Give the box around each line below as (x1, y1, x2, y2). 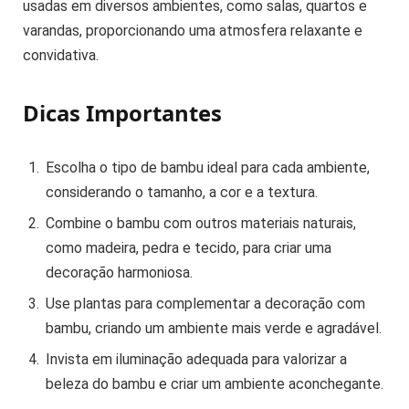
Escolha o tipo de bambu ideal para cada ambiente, (46, 158, 370, 176)
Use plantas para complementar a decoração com (46, 294, 365, 312)
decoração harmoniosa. (46, 263, 193, 281)
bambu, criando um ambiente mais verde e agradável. (46, 319, 382, 337)
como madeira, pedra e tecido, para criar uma (46, 238, 331, 257)
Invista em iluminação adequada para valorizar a (46, 350, 347, 368)
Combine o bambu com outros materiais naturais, (46, 214, 356, 232)
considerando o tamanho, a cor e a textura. (46, 183, 318, 201)
